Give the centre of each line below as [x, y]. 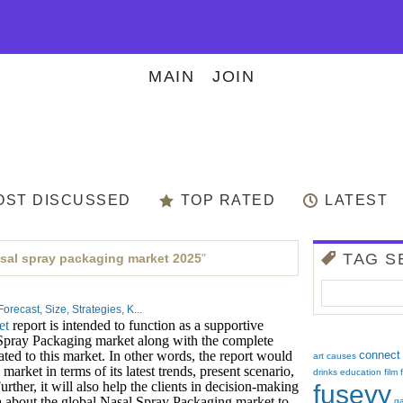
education [361, 372]
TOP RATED [228, 200]
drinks [326, 372]
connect [380, 355]
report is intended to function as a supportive [136, 325]
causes [342, 356]
